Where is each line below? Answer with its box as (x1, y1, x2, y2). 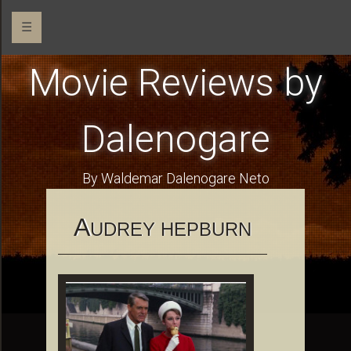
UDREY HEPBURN (90, 219, 251, 240)
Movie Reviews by (28, 60, 323, 105)
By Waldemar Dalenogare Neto (81, 170, 270, 186)
